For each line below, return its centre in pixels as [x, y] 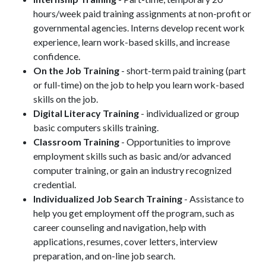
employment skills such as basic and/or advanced [132, 156]
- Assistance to [213, 199]
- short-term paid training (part [183, 70]
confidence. [57, 56]
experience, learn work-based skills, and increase [132, 42]
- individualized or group [189, 113]
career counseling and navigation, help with [120, 227]
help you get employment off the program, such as [134, 213]
